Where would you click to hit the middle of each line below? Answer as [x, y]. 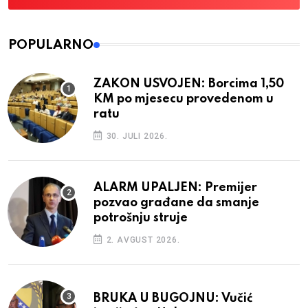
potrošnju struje [141, 218]
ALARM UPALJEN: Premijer [175, 187]
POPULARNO [51, 45]
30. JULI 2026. [135, 136]
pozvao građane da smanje [176, 202]
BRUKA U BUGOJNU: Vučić [173, 298]
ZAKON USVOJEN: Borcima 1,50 [189, 84]
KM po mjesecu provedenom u [184, 99]
